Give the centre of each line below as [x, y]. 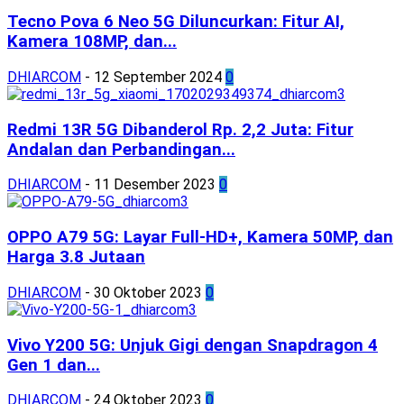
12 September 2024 [158, 77]
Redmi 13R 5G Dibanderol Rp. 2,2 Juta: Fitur [180, 129]
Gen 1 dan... [54, 365]
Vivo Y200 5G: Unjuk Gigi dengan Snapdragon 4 [193, 345]
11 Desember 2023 [155, 185]
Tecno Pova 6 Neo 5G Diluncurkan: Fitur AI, [176, 22]
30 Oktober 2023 [148, 292]
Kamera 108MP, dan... [92, 42]
